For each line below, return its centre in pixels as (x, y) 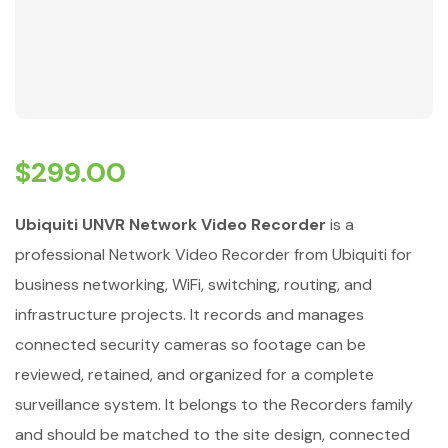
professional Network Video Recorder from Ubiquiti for (213, 254)
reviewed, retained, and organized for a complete (194, 374)
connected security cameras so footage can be (190, 344)
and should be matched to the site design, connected (212, 434)
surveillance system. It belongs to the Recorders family (214, 404)
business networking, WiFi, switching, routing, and (193, 284)
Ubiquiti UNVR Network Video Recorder (170, 224)
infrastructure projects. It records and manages (189, 314)
